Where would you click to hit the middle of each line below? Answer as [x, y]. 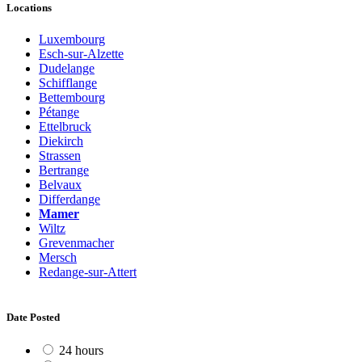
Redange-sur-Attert [88, 272]
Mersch [58, 258]
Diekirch [61, 141]
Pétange [59, 112]
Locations [29, 8]
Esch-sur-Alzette [81, 54]
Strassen [60, 156]
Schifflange [68, 83]
